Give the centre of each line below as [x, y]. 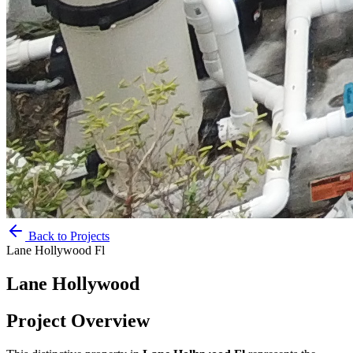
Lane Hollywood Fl [56, 250]
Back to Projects [67, 236]
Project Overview [78, 320]
